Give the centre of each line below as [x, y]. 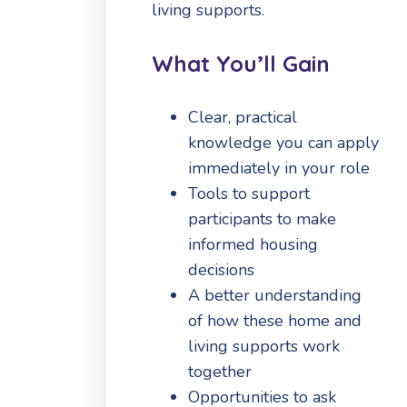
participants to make [262, 218]
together [220, 371]
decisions [221, 269]
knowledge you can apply [283, 142]
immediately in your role [279, 168]
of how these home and [275, 320]
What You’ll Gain [241, 63]
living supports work [264, 346]
